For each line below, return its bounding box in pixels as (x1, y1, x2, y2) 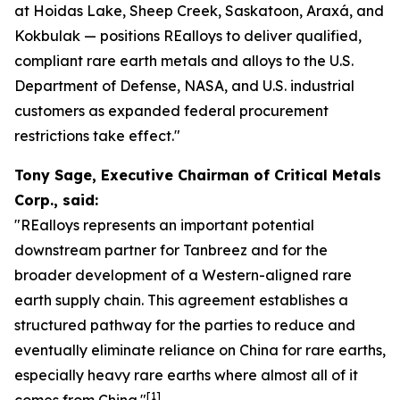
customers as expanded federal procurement (14, 102, 329, 120)
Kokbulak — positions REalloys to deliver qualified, (14, 27, 362, 45)
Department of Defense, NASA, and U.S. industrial (14, 77, 354, 95)
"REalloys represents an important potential (14, 216, 314, 234)
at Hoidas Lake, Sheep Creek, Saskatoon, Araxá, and (14, 2, 384, 20)
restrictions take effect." (14, 127, 180, 145)
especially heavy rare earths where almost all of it (14, 366, 358, 384)
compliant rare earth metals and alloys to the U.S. (14, 52, 354, 70)
